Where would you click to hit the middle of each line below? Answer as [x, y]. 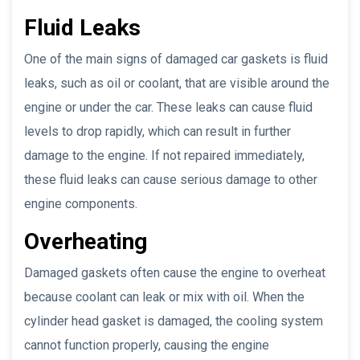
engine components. [81, 203]
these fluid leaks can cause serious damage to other [171, 179]
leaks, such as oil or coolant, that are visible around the [177, 83]
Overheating [86, 241]
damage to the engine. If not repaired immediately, [164, 155]
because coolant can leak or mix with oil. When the [164, 297]
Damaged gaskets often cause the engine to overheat [175, 272]
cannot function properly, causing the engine [147, 345]
